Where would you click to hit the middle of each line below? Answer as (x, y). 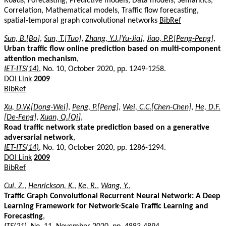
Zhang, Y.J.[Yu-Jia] (114, 39)
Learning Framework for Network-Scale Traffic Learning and (106, 206)
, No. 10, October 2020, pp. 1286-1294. (102, 148)
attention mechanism (40, 59)
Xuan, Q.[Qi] (61, 117)
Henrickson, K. (51, 186)
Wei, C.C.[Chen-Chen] (157, 107)
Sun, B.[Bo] (22, 39)
